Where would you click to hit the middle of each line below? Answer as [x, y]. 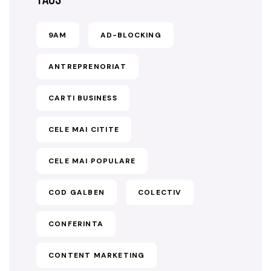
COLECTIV [160, 192]
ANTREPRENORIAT [87, 67]
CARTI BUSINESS [83, 98]
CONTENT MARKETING [97, 255]
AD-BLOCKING [131, 35]
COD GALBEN [77, 192]
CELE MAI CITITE [84, 129]
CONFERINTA [76, 224]
